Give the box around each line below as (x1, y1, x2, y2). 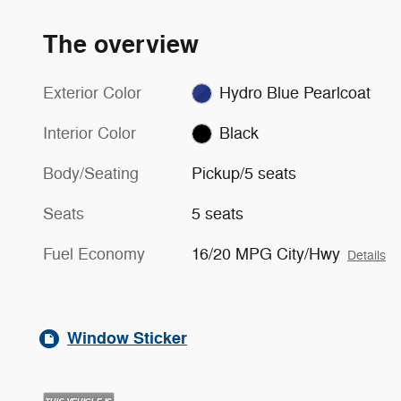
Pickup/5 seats (192, 163, 297, 183)
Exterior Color (43, 82, 141, 103)
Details (347, 247, 387, 263)
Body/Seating (43, 163, 139, 183)
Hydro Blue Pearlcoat (218, 82, 371, 103)
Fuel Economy (43, 243, 145, 264)
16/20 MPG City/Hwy (192, 243, 341, 264)
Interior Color (43, 123, 136, 143)
